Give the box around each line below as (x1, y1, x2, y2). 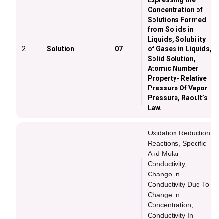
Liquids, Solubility (148, 35, 206, 43)
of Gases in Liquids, (148, 45, 212, 53)
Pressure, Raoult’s (148, 94, 208, 102)
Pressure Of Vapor (148, 84, 208, 92)
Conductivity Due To (148, 180, 209, 188)
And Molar (148, 150, 179, 157)
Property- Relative (148, 74, 207, 82)
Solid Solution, (148, 55, 196, 63)
